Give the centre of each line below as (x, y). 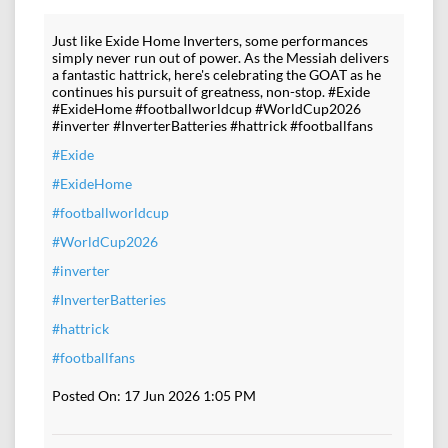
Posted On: (86, 396)
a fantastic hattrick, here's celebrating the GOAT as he (216, 75)
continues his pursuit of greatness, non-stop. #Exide (211, 92)
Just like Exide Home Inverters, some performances (210, 41)
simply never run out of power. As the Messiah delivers (220, 58)
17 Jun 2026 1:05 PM (190, 396)
